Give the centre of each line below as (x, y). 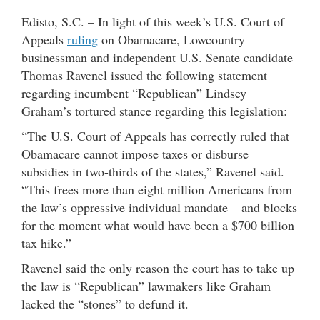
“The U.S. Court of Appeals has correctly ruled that (155, 135)
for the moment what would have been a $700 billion (158, 225)
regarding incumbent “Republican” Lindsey (134, 92)
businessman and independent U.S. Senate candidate (157, 57)
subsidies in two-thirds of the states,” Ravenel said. (155, 171)
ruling (82, 39)
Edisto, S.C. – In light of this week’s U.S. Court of (153, 21)
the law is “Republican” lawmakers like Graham (146, 285)
